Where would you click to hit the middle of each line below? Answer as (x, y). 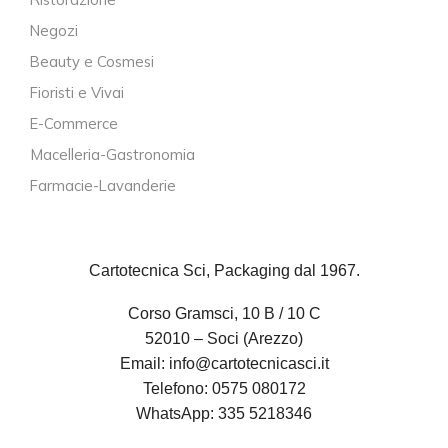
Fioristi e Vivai (77, 92)
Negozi (54, 30)
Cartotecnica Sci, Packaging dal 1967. (224, 270)
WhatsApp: (177, 414)
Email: (144, 364)
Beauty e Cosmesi (92, 61)
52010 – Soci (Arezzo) (224, 339)
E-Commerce (74, 123)
